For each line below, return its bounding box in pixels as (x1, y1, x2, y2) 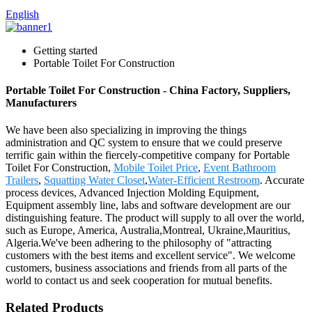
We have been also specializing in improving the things (6, 124, 247, 136)
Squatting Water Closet (44, 174, 145, 187)
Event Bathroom (203, 162, 276, 174)
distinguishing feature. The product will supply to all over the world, (6, 212, 304, 224)
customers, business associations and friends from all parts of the (6, 262, 287, 274)
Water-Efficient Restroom (148, 174, 260, 187)
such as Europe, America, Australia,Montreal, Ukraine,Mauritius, (6, 224, 290, 237)
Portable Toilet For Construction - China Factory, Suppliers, (6, 84, 290, 96)
